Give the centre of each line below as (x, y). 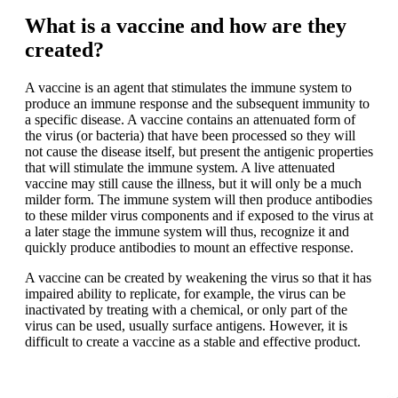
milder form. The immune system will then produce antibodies (199, 200)
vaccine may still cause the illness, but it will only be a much (193, 184)
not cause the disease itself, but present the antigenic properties (199, 152)
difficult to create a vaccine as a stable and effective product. (193, 342)
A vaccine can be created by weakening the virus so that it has (198, 278)
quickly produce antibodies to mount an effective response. (189, 248)
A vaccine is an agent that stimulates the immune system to (188, 88)
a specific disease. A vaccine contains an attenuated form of (190, 120)
